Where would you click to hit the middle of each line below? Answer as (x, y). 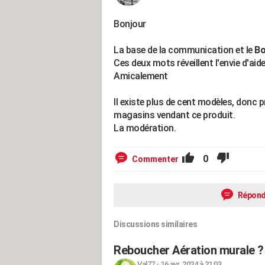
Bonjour (130, 24)
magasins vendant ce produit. (174, 115)
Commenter (155, 159)
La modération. (145, 128)
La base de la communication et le (184, 50)
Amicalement (141, 76)
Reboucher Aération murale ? (189, 250)
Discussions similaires (155, 224)
